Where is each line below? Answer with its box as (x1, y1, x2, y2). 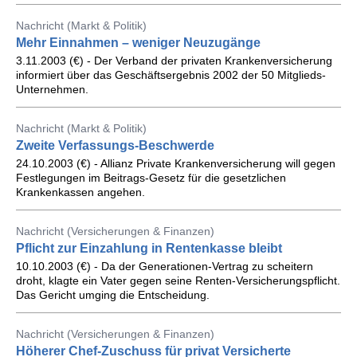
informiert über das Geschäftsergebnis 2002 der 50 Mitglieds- (16, 69, 326, 81)
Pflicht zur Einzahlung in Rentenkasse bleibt (16, 241, 282, 255)
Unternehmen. (16, 83, 88, 96)
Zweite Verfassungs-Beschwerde (16, 139, 214, 152)
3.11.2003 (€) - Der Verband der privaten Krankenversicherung (16, 54, 332, 67)
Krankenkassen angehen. (16, 186, 145, 198)
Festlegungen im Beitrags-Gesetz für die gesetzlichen (16, 171, 286, 184)
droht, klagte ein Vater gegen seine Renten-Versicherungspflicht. (16, 274, 340, 287)
